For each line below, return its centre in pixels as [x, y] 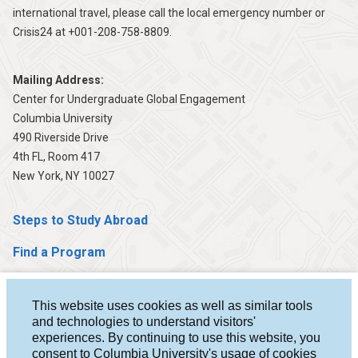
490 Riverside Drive [61, 137]
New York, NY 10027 [64, 175]
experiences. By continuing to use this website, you [176, 338]
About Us [40, 348]
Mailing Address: [58, 80]
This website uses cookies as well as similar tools [172, 306]
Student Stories [60, 316]
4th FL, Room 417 [56, 156]
